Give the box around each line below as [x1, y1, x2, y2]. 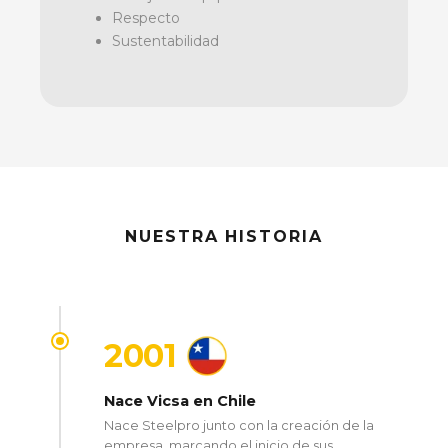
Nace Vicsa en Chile [104, 391, 256, 410]
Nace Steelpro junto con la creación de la [104, 417, 374, 433]
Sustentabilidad [112, 31, 219, 50]
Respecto [112, 8, 180, 27]
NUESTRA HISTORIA [125, 226, 323, 246]
